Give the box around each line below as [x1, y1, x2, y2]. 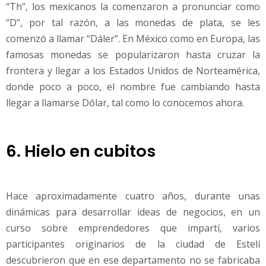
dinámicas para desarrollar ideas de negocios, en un [6, 205, 260, 218]
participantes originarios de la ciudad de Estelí [6, 237, 260, 251]
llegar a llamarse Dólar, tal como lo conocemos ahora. [6, 96, 244, 110]
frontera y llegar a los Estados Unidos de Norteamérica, [6, 64, 260, 78]
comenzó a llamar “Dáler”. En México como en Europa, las [6, 32, 260, 46]
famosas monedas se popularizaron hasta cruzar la [6, 48, 260, 62]
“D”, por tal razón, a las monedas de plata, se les [6, 16, 260, 30]
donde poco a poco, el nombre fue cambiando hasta [6, 80, 260, 94]
